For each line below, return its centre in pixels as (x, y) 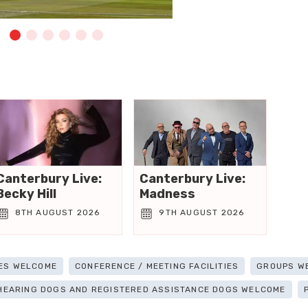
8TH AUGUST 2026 (57, 212)
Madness (168, 194)
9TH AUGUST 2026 (202, 212)
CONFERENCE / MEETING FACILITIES (157, 266)
